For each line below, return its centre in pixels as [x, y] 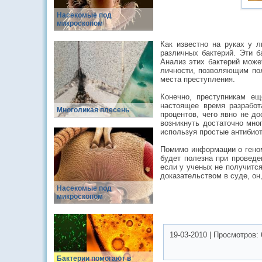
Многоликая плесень [93, 110]
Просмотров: [237, 235]
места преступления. [198, 79]
